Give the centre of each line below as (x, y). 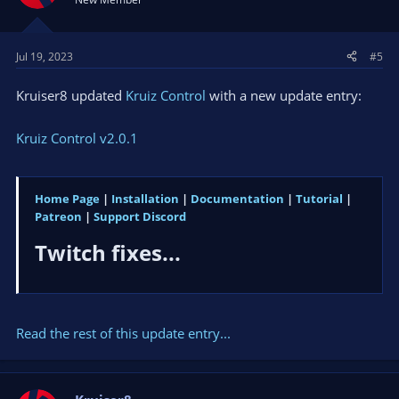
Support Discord (140, 217)
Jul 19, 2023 (45, 56)
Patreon (58, 217)
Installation (145, 199)
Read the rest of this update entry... (123, 333)
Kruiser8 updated (71, 95)
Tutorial (319, 199)
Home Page (67, 199)
